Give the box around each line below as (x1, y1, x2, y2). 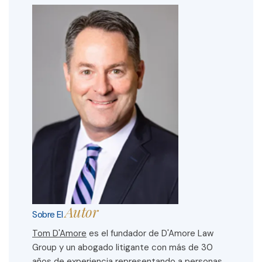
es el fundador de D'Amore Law (87, 227, 213, 240)
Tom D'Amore (32, 227, 87, 240)
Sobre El (32, 209, 65, 221)
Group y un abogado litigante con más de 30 (32, 242, 213, 254)
